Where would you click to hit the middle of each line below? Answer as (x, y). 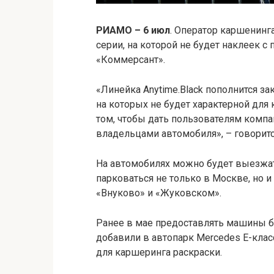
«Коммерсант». (131, 59)
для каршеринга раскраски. (159, 252)
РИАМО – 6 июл (133, 30)
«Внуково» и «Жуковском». (159, 193)
